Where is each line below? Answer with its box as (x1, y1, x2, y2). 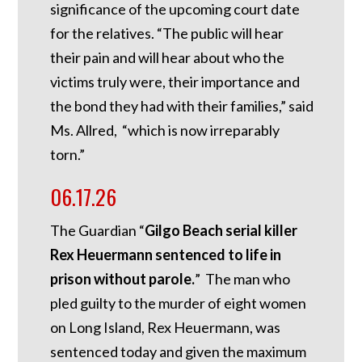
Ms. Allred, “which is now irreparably (50, 121, 280, 140)
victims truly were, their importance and (50, 73, 301, 91)
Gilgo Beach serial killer (145, 221, 298, 239)
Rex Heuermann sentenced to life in (50, 245, 282, 263)
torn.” (50, 145, 86, 164)
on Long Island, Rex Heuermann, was (50, 318, 281, 336)
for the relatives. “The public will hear (50, 24, 284, 43)
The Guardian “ (50, 221, 145, 239)
